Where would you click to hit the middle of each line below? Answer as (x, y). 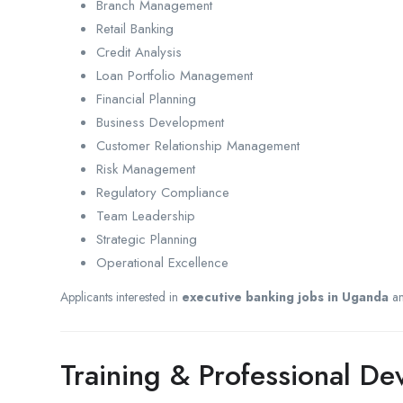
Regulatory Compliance (163, 192)
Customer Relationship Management (198, 145)
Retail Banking (135, 28)
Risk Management (146, 169)
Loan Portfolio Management (175, 75)
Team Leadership (146, 215)
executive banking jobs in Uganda (285, 296)
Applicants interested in (121, 296)
